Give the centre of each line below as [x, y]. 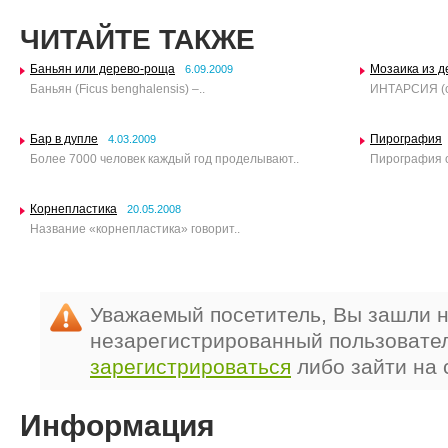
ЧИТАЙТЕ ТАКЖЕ [137, 39]
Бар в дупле [64, 139]
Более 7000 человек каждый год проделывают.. [164, 159]
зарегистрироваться [190, 366]
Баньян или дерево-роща [102, 69]
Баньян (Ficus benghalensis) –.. [117, 89]
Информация [117, 425]
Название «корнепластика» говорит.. [135, 229]
